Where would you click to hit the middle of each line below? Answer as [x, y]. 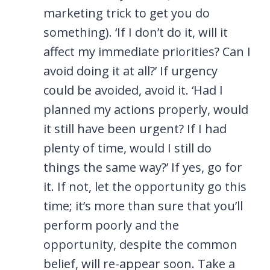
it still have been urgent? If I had [135, 128]
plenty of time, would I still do [127, 148]
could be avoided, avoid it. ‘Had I [133, 90]
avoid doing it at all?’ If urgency [130, 71]
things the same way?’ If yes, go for [143, 167]
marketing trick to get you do [127, 13]
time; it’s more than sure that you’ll [143, 206]
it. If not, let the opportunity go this [145, 186]
